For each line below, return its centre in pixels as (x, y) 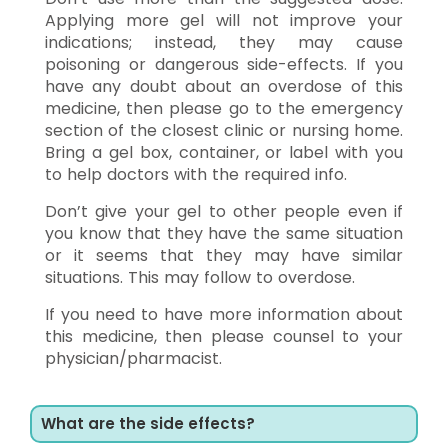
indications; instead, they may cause (224, 42)
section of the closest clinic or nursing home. (224, 130)
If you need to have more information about (224, 314)
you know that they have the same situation (224, 233)
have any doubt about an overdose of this (224, 86)
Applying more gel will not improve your (224, 20)
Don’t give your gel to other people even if (224, 211)
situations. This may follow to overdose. (200, 277)
